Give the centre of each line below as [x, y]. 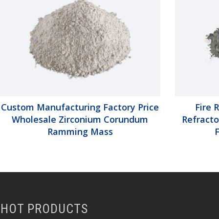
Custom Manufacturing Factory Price [80, 107]
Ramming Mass [80, 131]
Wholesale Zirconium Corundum [80, 119]
